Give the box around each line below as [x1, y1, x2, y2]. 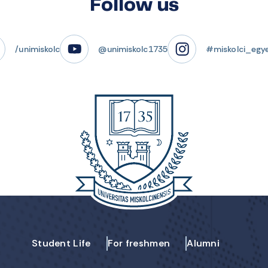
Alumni [187, 237, 220, 249]
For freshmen [107, 237, 170, 249]
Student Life [31, 237, 91, 249]
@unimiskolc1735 [98, 44, 167, 54]
